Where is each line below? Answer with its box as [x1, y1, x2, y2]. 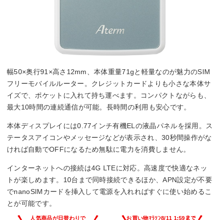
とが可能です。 [7, 199, 56, 207]
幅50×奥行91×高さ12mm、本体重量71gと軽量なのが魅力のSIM [7, 67, 211, 76]
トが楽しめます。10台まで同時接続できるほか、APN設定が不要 [7, 175, 212, 184]
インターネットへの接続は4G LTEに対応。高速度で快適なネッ [7, 164, 207, 172]
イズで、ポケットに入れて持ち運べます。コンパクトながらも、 [7, 91, 211, 99]
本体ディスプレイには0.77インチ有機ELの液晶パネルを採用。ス [7, 121, 213, 130]
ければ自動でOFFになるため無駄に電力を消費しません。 [7, 145, 191, 153]
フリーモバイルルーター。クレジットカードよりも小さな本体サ [7, 79, 211, 87]
